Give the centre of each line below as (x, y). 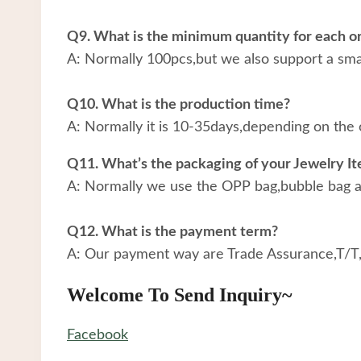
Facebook (98, 335)
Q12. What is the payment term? (172, 232)
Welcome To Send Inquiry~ (179, 295)
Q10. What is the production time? (178, 104)
